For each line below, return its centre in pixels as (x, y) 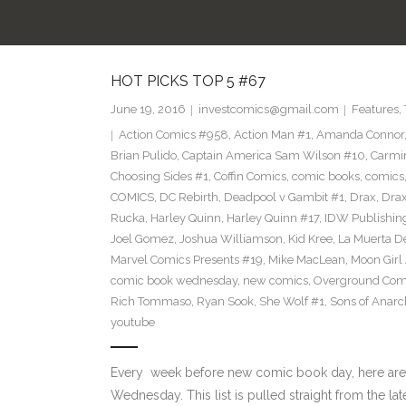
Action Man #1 (272, 135)
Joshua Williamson (231, 239)
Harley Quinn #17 (272, 218)
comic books (325, 177)
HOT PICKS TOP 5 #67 (188, 82)
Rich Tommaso (150, 302)
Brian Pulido (143, 156)
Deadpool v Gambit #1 (284, 198)
